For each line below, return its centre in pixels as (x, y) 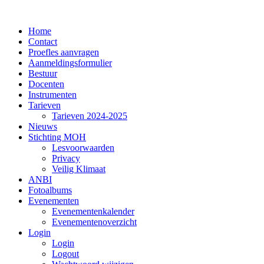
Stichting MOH (57, 137)
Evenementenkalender (93, 211)
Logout (65, 254)
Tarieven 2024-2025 (90, 116)
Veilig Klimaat (79, 169)
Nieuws (43, 126)
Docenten (46, 84)
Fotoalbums (50, 190)
